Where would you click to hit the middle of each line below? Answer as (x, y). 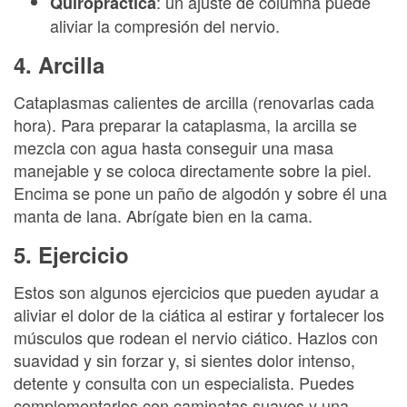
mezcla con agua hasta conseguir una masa (174, 147)
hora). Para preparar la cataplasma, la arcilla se (185, 124)
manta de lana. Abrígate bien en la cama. (163, 215)
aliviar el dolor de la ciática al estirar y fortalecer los (199, 314)
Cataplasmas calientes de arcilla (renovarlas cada (194, 102)
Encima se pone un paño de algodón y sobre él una (200, 193)
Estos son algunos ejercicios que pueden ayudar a (196, 292)
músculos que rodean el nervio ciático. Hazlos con (196, 337)
